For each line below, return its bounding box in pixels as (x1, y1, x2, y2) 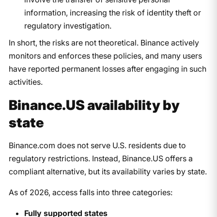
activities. (8, 77, 43, 87)
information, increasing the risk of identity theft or (24, 7, 201, 17)
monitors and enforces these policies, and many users (8, 50, 202, 61)
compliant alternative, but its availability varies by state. (8, 166, 207, 176)
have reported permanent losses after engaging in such (8, 63, 206, 74)
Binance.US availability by (8, 96, 180, 113)
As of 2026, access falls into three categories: (8, 187, 172, 197)
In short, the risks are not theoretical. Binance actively (8, 37, 199, 47)
